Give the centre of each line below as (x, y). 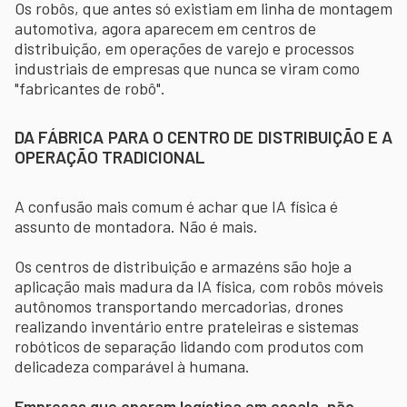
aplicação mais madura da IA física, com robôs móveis (199, 286)
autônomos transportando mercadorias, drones (179, 306)
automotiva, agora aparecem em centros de (165, 28)
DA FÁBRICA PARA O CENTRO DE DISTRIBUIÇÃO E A (203, 136)
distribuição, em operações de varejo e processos (184, 48)
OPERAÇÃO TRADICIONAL (110, 156)
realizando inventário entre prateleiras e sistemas (187, 326)
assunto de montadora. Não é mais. (138, 226)
